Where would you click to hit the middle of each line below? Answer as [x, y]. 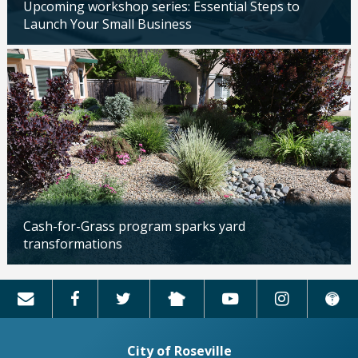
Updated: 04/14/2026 [71, 58]
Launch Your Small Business [107, 24]
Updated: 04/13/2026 [71, 276]
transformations [72, 243]
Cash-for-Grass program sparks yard [134, 226]
